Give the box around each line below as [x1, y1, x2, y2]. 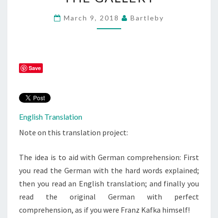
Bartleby [130, 14, 164, 22]
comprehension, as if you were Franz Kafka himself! [19, 205, 190, 215]
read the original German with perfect [19, 192, 199, 202]
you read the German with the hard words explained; [19, 165, 199, 176]
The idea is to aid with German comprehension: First [19, 152, 199, 163]
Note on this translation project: [19, 127, 128, 138]
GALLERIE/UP [109, 17, 165, 27]
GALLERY [109, 56, 145, 66]
